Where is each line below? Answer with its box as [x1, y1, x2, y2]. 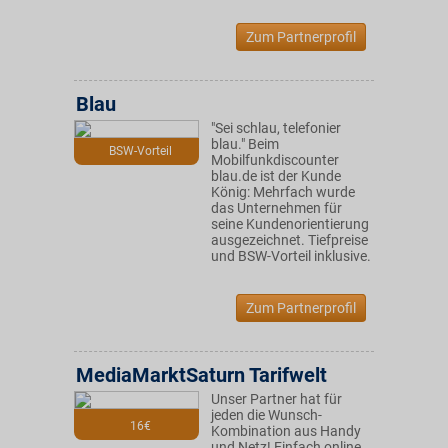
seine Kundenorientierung [211, 216, 369, 232]
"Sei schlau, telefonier [211, 120, 341, 136]
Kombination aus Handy [211, 423, 361, 439]
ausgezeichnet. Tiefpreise [211, 232, 368, 248]
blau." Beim [211, 136, 279, 152]
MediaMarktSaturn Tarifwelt [76, 363, 327, 387]
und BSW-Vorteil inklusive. [211, 248, 371, 264]
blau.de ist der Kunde [211, 168, 341, 184]
